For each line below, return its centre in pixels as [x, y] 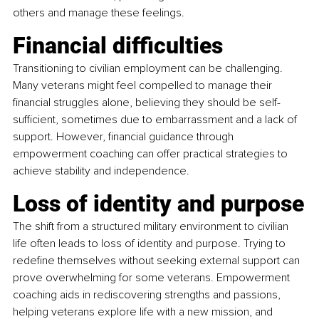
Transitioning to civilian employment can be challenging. [149, 69]
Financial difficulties [118, 46]
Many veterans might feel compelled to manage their [144, 86]
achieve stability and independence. [101, 171]
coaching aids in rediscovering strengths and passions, [148, 295]
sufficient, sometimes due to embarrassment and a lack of [156, 120]
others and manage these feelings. [99, 13]
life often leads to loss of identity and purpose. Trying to [151, 244]
